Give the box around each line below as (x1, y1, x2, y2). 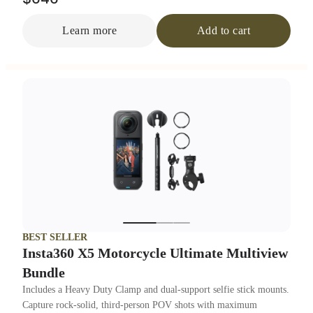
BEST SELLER (22, 232, 87, 242)
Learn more (62, 24, 117, 36)
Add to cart (196, 24, 251, 36)
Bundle (22, 265, 65, 280)
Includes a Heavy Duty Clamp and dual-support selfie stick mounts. (22, 284, 289, 295)
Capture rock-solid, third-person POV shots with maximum (22, 300, 257, 310)
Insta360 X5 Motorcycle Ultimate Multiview (22, 245, 288, 261)
